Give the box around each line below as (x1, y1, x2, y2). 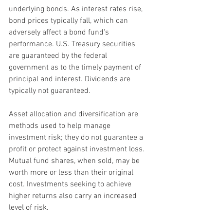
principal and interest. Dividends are (9, 74, 132, 85)
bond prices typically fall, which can (9, 16, 130, 26)
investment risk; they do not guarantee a (9, 133, 145, 143)
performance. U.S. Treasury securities (9, 39, 137, 50)
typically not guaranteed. (9, 86, 91, 96)
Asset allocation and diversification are (9, 109, 140, 120)
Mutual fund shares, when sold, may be (9, 156, 142, 166)
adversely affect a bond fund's (9, 28, 111, 38)
